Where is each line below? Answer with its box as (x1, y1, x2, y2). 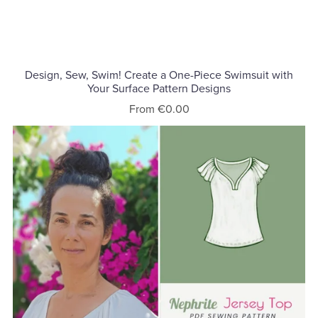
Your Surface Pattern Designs (87, 82, 231, 97)
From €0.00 (128, 102, 190, 117)
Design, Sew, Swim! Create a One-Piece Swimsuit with (25, 68, 293, 83)
